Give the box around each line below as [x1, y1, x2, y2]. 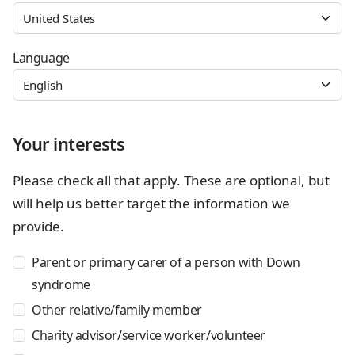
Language [13, 49, 70, 67]
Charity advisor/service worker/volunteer [32, 326, 265, 344]
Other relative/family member [32, 301, 202, 319]
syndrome [32, 276, 90, 293]
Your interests [13, 132, 125, 155]
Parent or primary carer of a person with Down [32, 254, 301, 271]
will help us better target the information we [13, 194, 290, 212]
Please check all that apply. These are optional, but [13, 171, 330, 189]
